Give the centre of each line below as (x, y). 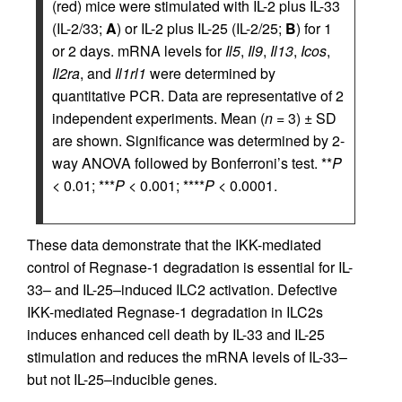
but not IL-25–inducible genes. (122, 380)
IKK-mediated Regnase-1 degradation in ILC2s (175, 312)
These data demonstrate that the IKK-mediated (174, 245)
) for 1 (314, 29)
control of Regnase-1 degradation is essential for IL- (190, 267)
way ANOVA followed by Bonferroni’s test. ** (192, 163)
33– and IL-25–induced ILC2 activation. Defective (182, 290)
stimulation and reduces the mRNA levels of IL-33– (187, 357)
